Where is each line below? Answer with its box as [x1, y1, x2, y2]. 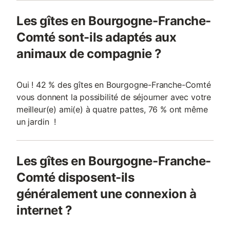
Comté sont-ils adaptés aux [16, 30, 177, 45]
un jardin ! [16, 117, 56, 127]
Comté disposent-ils [16, 170, 135, 185]
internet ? [16, 203, 72, 218]
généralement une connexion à [16, 186, 197, 201]
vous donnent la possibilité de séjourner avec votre [16, 92, 212, 102]
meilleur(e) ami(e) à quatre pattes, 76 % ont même [16, 104, 208, 114]
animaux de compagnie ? [16, 46, 162, 61]
